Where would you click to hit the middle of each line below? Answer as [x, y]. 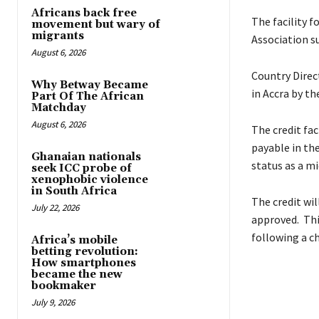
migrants [58, 36]
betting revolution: [85, 251]
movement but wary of [96, 24]
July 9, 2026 [53, 302]
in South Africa [74, 191]
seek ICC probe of [82, 168]
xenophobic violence [90, 179]
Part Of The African [88, 96]
